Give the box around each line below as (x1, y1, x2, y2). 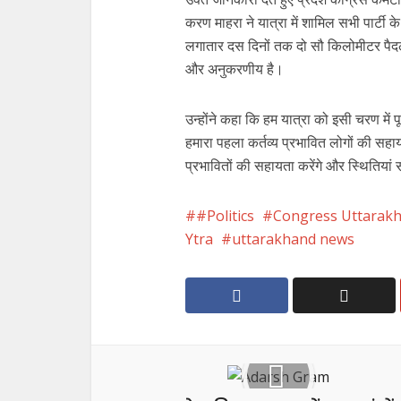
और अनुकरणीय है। (185, 59, 284, 80)
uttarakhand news (232, 229, 354, 250)
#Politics (196, 206, 254, 226)
